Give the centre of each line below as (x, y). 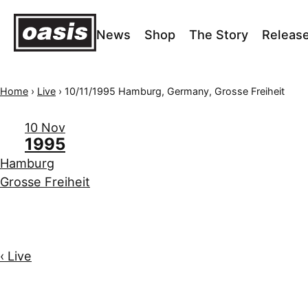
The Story (219, 35)
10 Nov (45, 127)
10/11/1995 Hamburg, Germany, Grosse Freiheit (175, 91)
